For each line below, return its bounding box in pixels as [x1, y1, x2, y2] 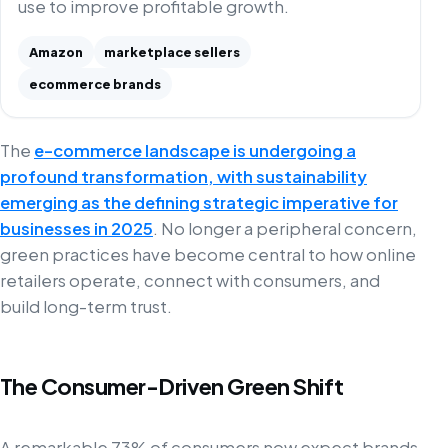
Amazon [28, 43, 83, 60]
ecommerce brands [28, 75, 161, 92]
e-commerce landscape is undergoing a [34, 140, 356, 162]
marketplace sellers [104, 43, 241, 60]
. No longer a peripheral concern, [153, 218, 417, 240]
